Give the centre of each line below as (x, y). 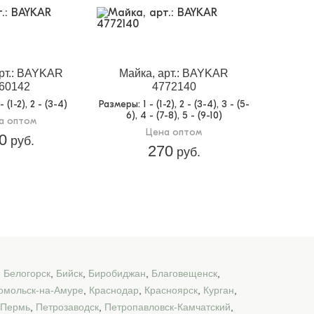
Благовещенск (184, 273)
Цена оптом (174, 132)
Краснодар (114, 290)
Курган (219, 290)
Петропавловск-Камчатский (168, 307)
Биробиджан (117, 273)
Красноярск (171, 290)
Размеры (118, 104)
